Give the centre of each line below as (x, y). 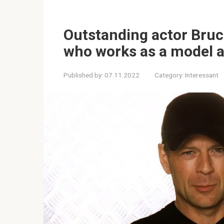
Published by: (83, 75)
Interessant (202, 75)
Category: (169, 75)
